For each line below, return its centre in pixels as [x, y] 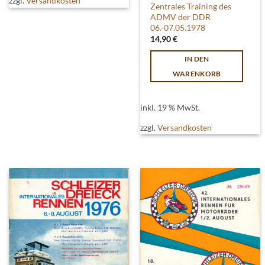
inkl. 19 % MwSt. [170, 108]
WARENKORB [197, 73]
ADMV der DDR [181, 17]
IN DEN [197, 59]
